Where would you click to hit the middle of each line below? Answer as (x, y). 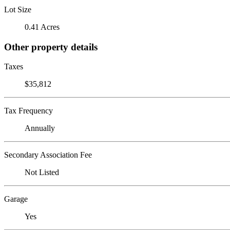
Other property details (51, 47)
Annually (40, 128)
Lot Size (18, 9)
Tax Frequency (28, 111)
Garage (16, 199)
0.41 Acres (42, 27)
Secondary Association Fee (48, 155)
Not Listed (42, 172)
